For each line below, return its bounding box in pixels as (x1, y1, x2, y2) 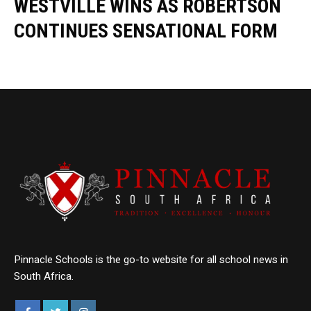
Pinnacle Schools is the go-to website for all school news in (14, 251, 289, 267)
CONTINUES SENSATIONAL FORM (14, 19, 278, 43)
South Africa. (14, 268, 74, 284)
